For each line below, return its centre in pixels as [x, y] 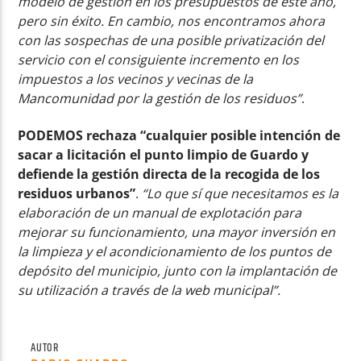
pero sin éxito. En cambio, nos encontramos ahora [172, 21]
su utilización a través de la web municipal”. [149, 290]
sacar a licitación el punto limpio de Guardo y [164, 154]
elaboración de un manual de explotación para [160, 212]
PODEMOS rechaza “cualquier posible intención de [179, 135]
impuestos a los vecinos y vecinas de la [136, 79]
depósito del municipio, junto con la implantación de [178, 270]
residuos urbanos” [77, 193]
